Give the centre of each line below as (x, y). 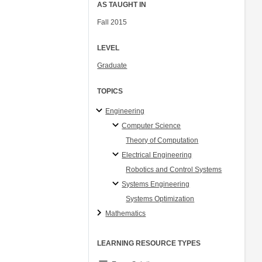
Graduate (112, 65)
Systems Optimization (160, 199)
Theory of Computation (162, 140)
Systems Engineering (156, 184)
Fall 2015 (112, 22)
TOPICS (110, 91)
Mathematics (126, 213)
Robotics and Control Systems (174, 169)
